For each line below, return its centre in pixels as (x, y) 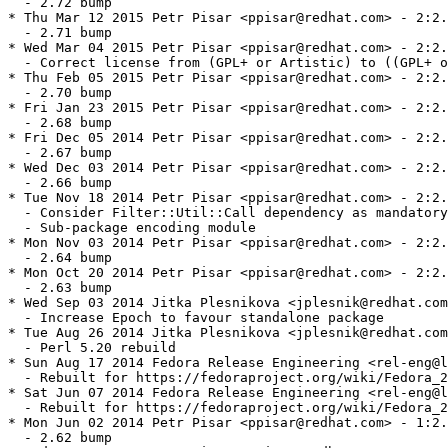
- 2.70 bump (60, 93)
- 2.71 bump (60, 33)
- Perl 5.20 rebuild (92, 348)
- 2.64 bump (60, 258)
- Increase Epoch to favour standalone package (196, 318)
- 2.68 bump (60, 123)
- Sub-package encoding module (132, 228)
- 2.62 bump (60, 438)
